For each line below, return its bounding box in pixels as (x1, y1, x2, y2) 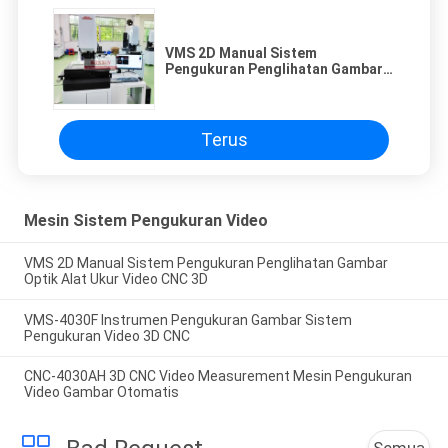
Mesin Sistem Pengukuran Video (23, 210, 268, 230)
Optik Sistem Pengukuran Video (165, 76, 376, 93)
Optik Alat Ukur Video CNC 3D (23, 270, 208, 287)
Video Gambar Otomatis (23, 384, 179, 401)
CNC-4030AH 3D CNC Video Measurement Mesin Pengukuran (23, 368, 412, 385)
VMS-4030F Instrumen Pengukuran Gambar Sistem (23, 311, 352, 328)
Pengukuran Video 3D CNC (23, 327, 190, 344)
